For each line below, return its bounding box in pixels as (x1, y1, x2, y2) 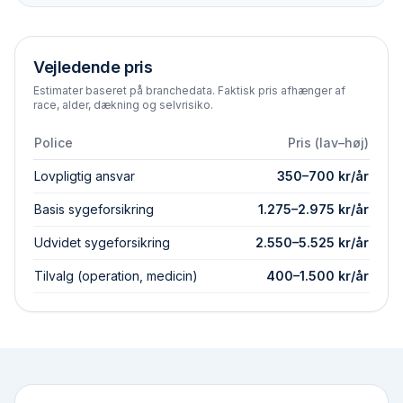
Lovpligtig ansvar (34, 168, 135, 184)
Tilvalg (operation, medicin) (34, 268, 198, 283)
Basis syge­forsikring (34, 201, 154, 217)
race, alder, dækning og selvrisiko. (33, 98, 213, 112)
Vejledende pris (33, 58, 153, 76)
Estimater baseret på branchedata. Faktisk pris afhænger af (33, 84, 345, 97)
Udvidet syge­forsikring (34, 235, 170, 250)
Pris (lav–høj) (288, 135, 369, 150)
